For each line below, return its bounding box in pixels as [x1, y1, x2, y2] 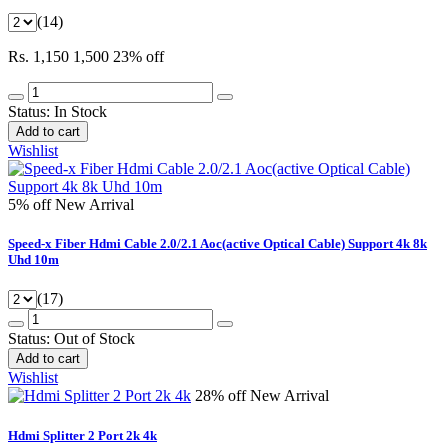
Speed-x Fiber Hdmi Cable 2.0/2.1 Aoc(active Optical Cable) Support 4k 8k [8, 236, 427, 252]
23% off [113, 48, 164, 66]
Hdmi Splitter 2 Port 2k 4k [8, 427, 157, 443]
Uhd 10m [8, 252, 59, 268]
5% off [8, 196, 55, 214]
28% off [195, 387, 250, 405]
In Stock [54, 103, 107, 121]
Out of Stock [54, 330, 135, 348]
